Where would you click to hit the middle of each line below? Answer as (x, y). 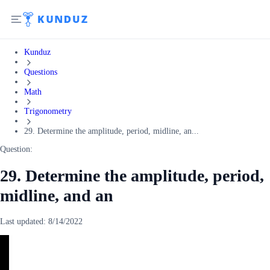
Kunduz (37, 52)
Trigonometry (48, 111)
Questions (41, 72)
